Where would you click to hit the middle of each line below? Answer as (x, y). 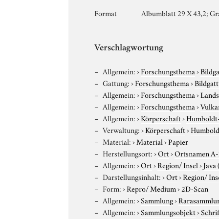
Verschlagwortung (129, 48)
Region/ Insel (178, 164)
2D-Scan (195, 188)
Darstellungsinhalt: (132, 176)
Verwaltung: (121, 129)
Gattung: (116, 82)
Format (106, 12)
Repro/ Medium (152, 188)
